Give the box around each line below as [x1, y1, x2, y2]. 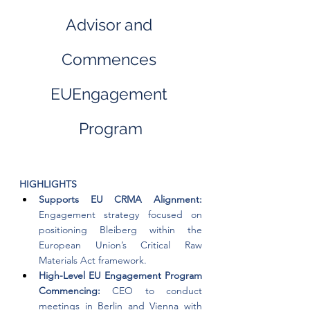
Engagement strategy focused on [39, 208, 202, 221]
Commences [61, 50, 161, 69]
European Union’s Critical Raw [39, 239, 202, 251]
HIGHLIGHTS [19, 178, 77, 190]
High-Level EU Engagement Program [39, 269, 202, 282]
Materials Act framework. [39, 254, 147, 266]
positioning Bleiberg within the [39, 224, 202, 236]
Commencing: [39, 284, 113, 297]
